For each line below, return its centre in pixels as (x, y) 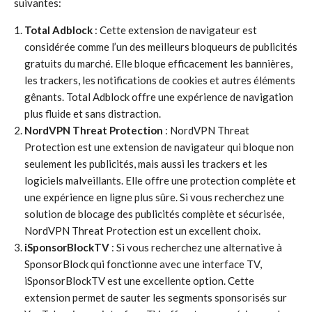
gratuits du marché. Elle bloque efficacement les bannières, (158, 63)
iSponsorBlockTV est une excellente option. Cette (139, 281)
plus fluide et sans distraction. (93, 114)
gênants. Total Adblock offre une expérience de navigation (159, 97)
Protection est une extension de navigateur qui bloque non (159, 147)
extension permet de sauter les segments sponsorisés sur (156, 297)
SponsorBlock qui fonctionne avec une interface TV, (143, 264)
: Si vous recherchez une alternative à (196, 247)
